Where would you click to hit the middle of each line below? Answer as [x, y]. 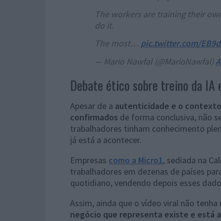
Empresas [89, 160]
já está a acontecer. [106, 140]
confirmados [94, 117]
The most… [118, 43]
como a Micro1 [136, 160]
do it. [104, 25]
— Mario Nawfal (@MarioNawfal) [155, 61]
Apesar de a [92, 106]
